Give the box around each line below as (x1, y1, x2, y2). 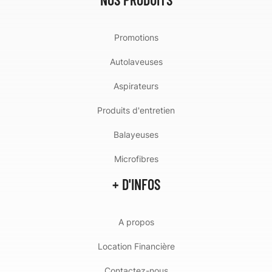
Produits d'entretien (97, 104, 175, 115)
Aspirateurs (114, 80, 158, 91)
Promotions (114, 32, 158, 42)
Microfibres (114, 153, 158, 164)
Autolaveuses (109, 56, 163, 67)
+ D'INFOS (112, 175, 160, 193)
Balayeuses (114, 129, 158, 140)
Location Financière (97, 240, 175, 251)
